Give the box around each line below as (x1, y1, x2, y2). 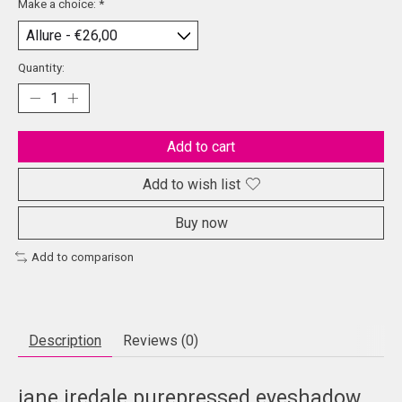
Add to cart (167, 137, 235, 155)
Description (29, 332, 101, 350)
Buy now (174, 214, 228, 232)
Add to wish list (142, 175, 240, 193)
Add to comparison (31, 249, 134, 264)
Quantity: (18, 60, 65, 74)
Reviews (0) (123, 332, 198, 350)
